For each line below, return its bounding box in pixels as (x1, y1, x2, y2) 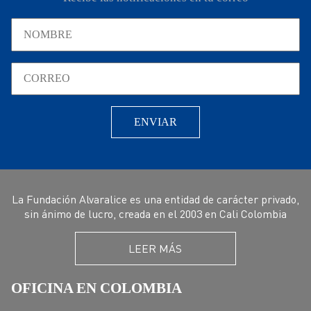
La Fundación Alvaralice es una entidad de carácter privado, (12, 191, 299, 206)
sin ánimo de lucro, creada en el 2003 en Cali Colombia (24, 205, 287, 221)
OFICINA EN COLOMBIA (11, 280, 182, 296)
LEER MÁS (128, 241, 183, 256)
